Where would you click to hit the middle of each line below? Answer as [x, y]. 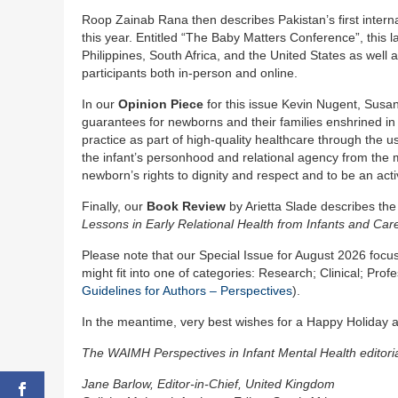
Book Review [186, 207]
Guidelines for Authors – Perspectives [187, 291]
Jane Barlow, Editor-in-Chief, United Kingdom [208, 384]
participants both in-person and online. [190, 73]
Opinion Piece [161, 104]
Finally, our [114, 207]
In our [100, 104]
